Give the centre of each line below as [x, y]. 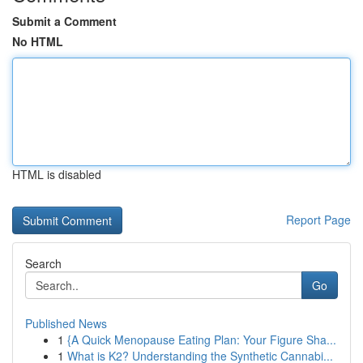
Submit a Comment [64, 21]
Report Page [318, 220]
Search [43, 263]
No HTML [38, 41]
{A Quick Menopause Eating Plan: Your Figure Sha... [202, 340]
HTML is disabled [57, 174]
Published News [66, 323]
